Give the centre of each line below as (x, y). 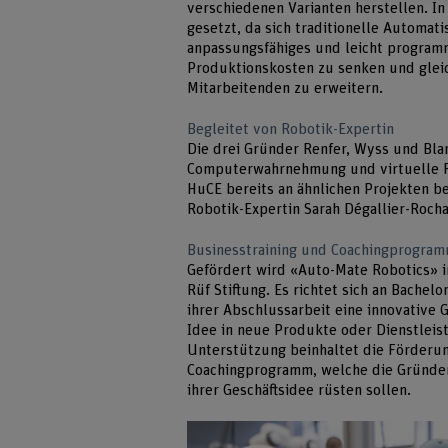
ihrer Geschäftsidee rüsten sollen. (299, 390)
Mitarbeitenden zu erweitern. (285, 89)
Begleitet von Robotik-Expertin (291, 129)
